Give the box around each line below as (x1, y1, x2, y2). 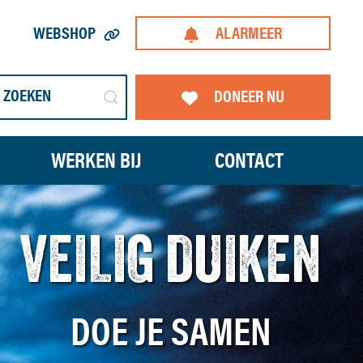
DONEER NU (213, 85, 284, 107)
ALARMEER (216, 22, 283, 44)
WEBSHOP (32, 22, 96, 44)
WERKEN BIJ (51, 147, 143, 173)
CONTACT (215, 147, 284, 173)
